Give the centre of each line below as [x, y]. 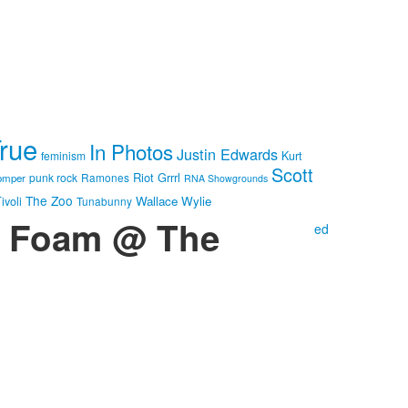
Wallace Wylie [173, 201]
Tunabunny [104, 201]
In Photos [131, 152]
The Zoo [49, 201]
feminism [63, 156]
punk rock [53, 178]
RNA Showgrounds [226, 178]
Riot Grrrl [157, 178]
